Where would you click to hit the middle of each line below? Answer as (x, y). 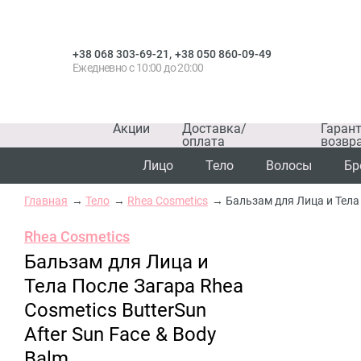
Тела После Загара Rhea (134, 286)
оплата (203, 141)
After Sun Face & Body (120, 334)
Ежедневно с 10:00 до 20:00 (138, 67)
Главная (46, 201)
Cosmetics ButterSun (115, 310)
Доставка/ (214, 129)
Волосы (289, 166)
